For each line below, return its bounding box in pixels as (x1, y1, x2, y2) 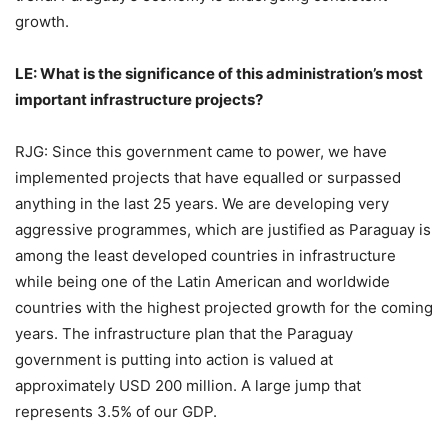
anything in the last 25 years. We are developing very (15, 194, 389, 214)
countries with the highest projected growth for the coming (15, 298, 433, 318)
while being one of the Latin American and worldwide (15, 272, 390, 292)
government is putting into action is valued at (15, 350, 333, 370)
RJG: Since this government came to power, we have (15, 142, 387, 162)
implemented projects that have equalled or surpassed (15, 168, 401, 188)
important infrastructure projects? (15, 90, 263, 110)
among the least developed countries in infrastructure (15, 246, 396, 266)
